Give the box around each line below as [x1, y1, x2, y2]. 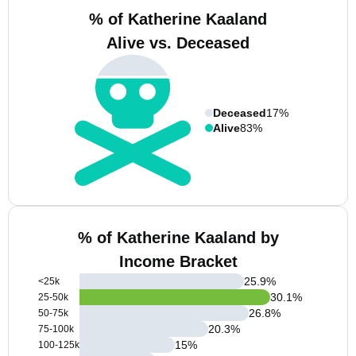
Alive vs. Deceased [106, 34, 250, 52]
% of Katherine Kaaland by [77, 229, 279, 246]
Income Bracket [118, 253, 238, 270]
